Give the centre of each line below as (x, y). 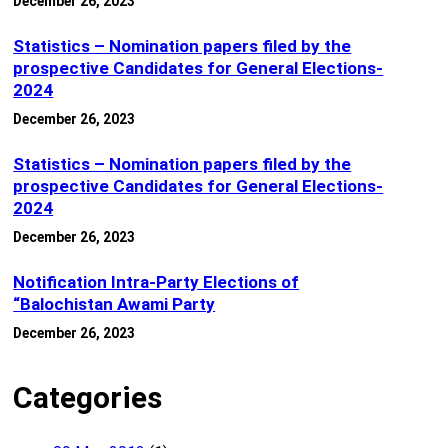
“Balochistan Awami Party (114, 304)
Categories (88, 398)
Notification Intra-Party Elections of (156, 282)
